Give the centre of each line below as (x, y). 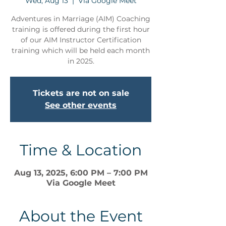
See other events (81, 105)
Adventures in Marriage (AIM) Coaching (81, 19)
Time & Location (81, 150)
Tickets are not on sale (81, 93)
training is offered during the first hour (81, 30)
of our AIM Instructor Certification (81, 40)
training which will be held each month (81, 51)
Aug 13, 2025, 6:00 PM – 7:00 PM (81, 173)
